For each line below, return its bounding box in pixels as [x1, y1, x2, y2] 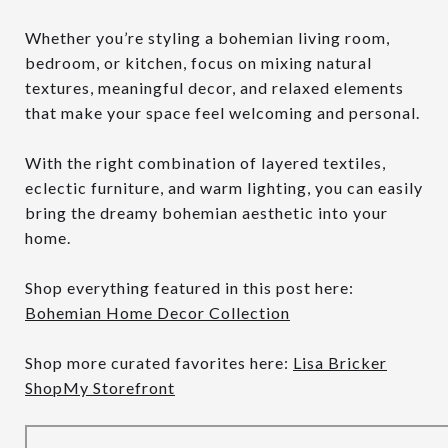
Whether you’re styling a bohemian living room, [25, 27, 390, 47]
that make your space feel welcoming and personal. [25, 102, 420, 122]
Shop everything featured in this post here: [25, 277, 354, 297]
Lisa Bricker [293, 352, 387, 372]
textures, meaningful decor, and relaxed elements [25, 77, 404, 97]
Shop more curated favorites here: [25, 352, 293, 372]
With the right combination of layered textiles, [25, 152, 386, 172]
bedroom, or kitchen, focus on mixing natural [25, 52, 372, 72]
